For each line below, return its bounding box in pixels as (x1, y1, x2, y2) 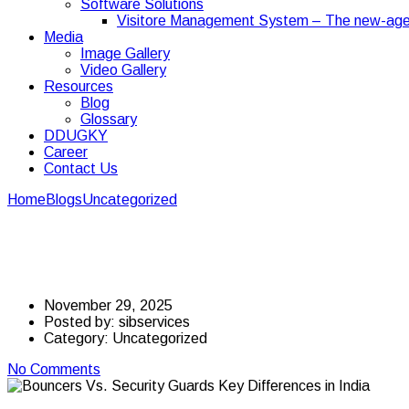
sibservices (119, 313, 190, 330)
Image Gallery (80, 46, 170, 61)
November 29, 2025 (44, 297, 173, 313)
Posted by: (44, 313, 119, 330)
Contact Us (44, 161, 118, 176)
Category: (44, 330, 112, 346)
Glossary (80, 111, 137, 127)
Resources (44, 79, 113, 94)
